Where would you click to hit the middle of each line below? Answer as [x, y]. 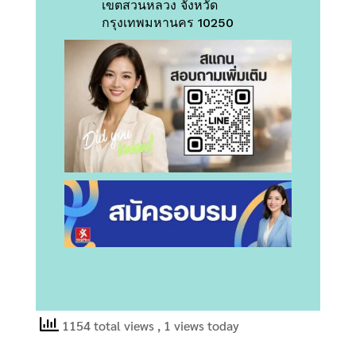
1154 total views [108, 325]
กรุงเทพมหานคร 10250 [167, 23]
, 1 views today [198, 325]
